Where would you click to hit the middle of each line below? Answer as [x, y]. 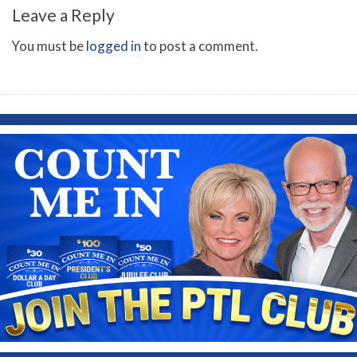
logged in [114, 45]
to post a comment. [200, 45]
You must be [49, 45]
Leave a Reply [63, 14]
